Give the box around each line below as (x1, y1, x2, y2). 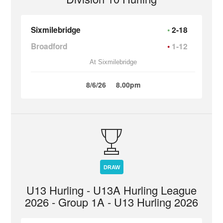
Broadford (31, 41, 68, 52)
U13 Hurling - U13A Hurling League (26, 182, 197, 198)
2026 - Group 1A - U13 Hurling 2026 (25, 194, 198, 210)
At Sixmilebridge (89, 58, 137, 66)
